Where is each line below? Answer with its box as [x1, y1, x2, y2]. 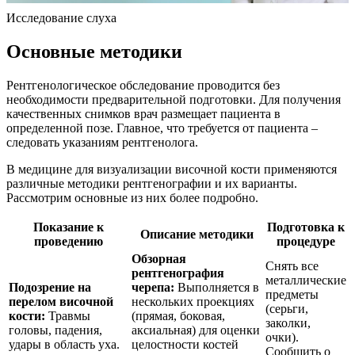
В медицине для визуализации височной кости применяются [6, 162, 337, 176]
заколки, [265, 315, 311, 330]
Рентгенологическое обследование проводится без [6, 78, 280, 92]
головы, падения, [9, 323, 102, 337]
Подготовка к [267, 219, 345, 234]
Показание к [33, 219, 104, 234]
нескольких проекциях [132, 294, 254, 308]
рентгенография [132, 265, 224, 280]
